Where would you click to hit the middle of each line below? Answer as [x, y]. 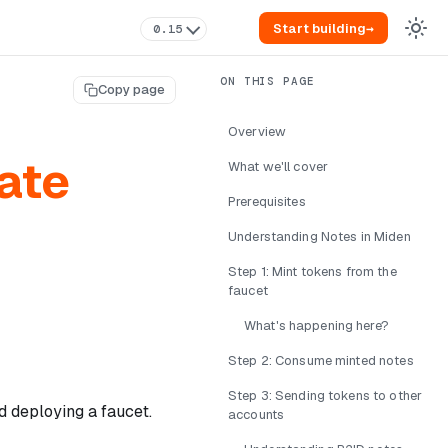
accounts [256, 414]
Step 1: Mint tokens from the [312, 271]
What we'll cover [278, 166]
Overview [257, 131]
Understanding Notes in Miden [319, 236]
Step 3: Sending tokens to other [325, 395]
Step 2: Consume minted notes [321, 360]
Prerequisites [267, 201]
